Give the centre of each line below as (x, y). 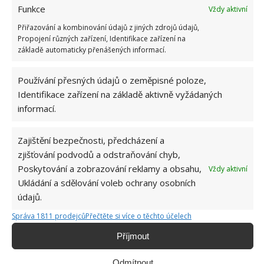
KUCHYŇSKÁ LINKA (129, 238)
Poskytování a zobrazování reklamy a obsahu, (110, 169)
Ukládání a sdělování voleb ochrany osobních (107, 183)
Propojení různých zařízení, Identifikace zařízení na (102, 39)
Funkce (32, 9)
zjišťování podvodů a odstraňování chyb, (99, 154)
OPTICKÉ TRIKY (211, 238)
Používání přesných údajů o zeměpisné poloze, (112, 80)
